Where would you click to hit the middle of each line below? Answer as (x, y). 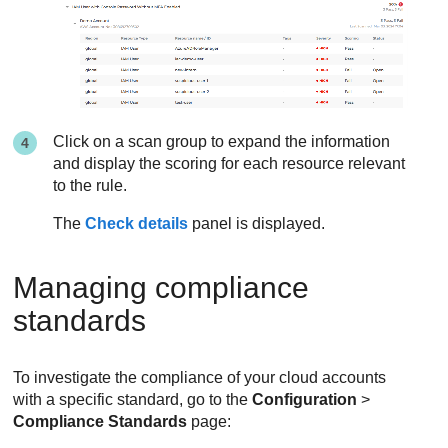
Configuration (305, 400)
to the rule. (90, 186)
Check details (137, 224)
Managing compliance (161, 288)
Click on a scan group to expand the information (222, 142)
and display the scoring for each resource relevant (229, 164)
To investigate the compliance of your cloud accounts (200, 378)
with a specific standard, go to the (133, 400)
